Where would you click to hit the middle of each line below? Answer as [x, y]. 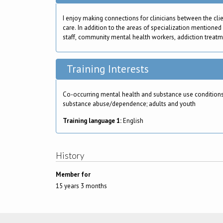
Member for [73, 175]
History [70, 155]
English [133, 121]
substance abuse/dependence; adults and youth [129, 104]
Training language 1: [93, 121]
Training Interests [108, 69]
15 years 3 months [81, 186]
